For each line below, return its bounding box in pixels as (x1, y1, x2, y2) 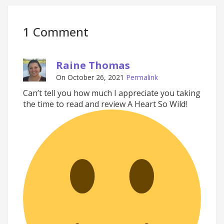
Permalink (126, 72, 158, 82)
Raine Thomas (56, 58, 130, 72)
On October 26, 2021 (56, 72, 124, 82)
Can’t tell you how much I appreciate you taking (23, 87, 200, 98)
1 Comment (23, 23, 88, 40)
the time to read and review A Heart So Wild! (23, 98, 187, 109)
